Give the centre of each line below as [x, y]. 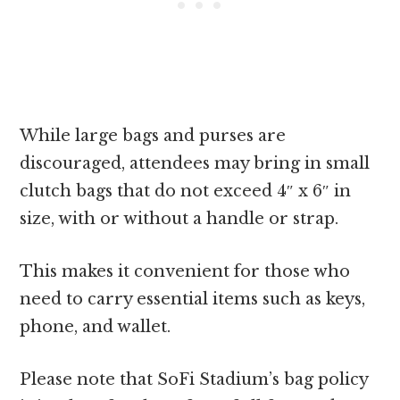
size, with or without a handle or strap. [179, 219]
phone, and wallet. [96, 327]
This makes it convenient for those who [185, 272]
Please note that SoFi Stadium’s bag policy [194, 380]
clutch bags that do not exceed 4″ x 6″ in [186, 192]
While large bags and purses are [153, 136]
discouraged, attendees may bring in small [195, 164]
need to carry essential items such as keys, [193, 300]
